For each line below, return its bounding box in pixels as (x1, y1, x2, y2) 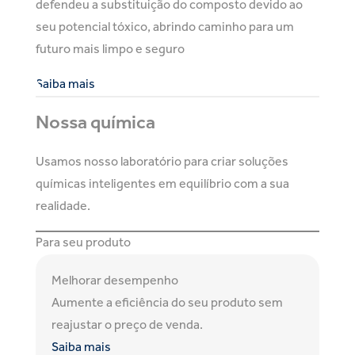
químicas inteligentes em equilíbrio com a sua (36, 179, 289, 191)
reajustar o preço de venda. (52, 320, 203, 332)
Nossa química (36, 116, 155, 133)
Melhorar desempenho (52, 276, 178, 288)
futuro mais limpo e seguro (36, 44, 185, 56)
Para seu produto (36, 238, 131, 250)
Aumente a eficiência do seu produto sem (52, 298, 283, 310)
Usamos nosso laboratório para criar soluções (36, 157, 288, 169)
